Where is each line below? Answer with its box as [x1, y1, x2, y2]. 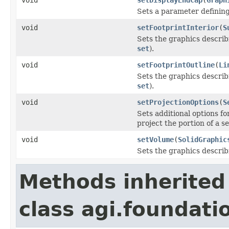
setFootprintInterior [137, 23, 219, 32]
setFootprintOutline [137, 60, 215, 69]
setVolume [137, 135, 174, 144]
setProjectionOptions [137, 98, 219, 106]
